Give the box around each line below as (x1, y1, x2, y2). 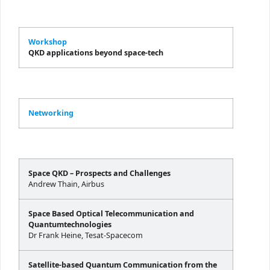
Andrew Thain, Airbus (28, 179, 104, 190)
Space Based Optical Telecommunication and (28, 209, 194, 219)
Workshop (28, 37, 67, 48)
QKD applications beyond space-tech (28, 48, 163, 58)
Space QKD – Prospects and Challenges (28, 168, 171, 179)
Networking (28, 108, 74, 119)
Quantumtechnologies (28, 219, 111, 230)
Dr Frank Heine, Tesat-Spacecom (28, 230, 143, 241)
